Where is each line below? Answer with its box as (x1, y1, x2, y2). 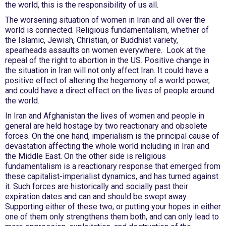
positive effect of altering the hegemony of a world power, (5, 76, 210, 85)
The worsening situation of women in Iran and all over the (5, 15, 205, 25)
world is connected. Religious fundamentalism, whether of (5, 25, 209, 35)
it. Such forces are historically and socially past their (5, 182, 188, 191)
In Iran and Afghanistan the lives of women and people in (5, 111, 204, 121)
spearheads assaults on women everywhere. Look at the (5, 45, 206, 55)
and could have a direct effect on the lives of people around (5, 86, 214, 95)
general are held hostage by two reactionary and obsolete (5, 121, 207, 131)
